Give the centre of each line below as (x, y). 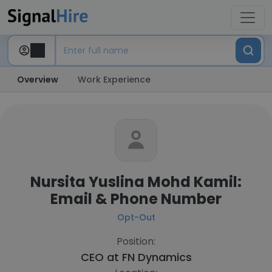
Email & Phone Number (136, 199)
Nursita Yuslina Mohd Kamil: (136, 182)
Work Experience (114, 80)
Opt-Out (136, 217)
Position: (136, 241)
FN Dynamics (157, 257)
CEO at (101, 257)
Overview (38, 80)
